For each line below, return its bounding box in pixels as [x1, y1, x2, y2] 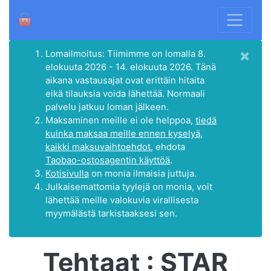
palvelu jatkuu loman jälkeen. [45, 101, 169, 113]
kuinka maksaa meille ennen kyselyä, [45, 128, 203, 139]
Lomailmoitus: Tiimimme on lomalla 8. [45, 48, 206, 59]
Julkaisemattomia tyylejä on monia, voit [45, 181, 212, 192]
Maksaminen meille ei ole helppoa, [45, 114, 195, 126]
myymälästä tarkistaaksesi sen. [45, 207, 177, 219]
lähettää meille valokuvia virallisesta [45, 194, 198, 206]
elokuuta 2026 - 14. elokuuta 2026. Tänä [45, 61, 216, 73]
